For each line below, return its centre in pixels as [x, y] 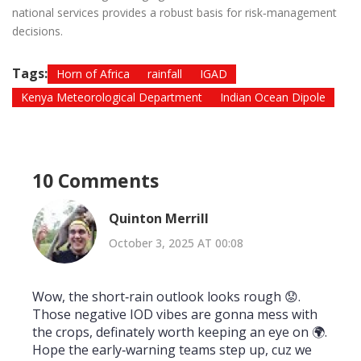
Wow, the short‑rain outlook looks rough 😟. [166, 297]
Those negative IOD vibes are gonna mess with [175, 315]
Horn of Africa [93, 74]
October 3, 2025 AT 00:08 [176, 243]
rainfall [165, 74]
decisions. [37, 31]
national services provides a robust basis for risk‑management [174, 13]
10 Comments [95, 181]
